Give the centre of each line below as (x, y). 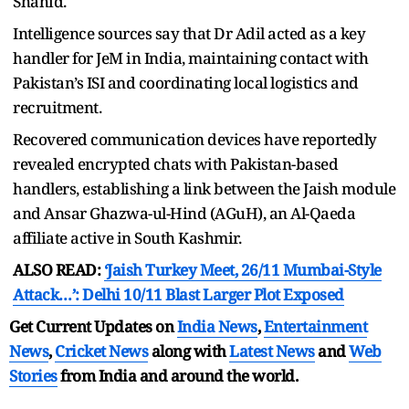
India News (217, 326)
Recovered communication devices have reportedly (195, 139)
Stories (33, 375)
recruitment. (57, 107)
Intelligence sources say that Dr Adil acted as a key (189, 33)
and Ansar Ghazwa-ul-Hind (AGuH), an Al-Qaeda (184, 213)
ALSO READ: (58, 269)
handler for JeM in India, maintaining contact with (190, 58)
